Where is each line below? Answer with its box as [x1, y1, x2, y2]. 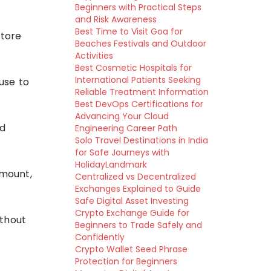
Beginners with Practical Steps [74, 1, 201, 13]
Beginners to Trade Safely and [74, 219, 202, 231]
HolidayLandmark [74, 158, 147, 171]
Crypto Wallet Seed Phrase [74, 243, 188, 255]
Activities [74, 50, 113, 62]
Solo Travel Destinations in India [74, 134, 208, 146]
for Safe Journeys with [74, 146, 169, 158]
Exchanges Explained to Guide [74, 183, 201, 195]
